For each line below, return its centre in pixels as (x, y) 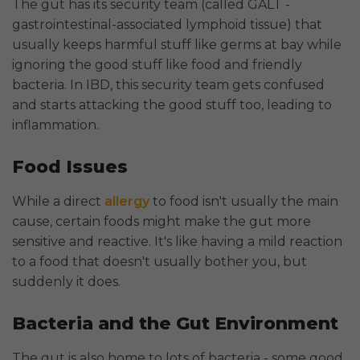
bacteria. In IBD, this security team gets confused (168, 85)
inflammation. (55, 125)
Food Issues (70, 167)
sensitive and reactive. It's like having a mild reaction (177, 242)
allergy (127, 202)
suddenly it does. (66, 282)
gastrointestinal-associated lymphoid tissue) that (167, 25)
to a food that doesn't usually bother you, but (160, 262)
